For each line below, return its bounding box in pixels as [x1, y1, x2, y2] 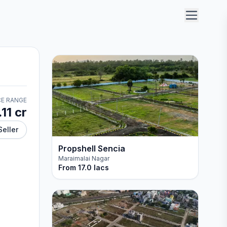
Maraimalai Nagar [58, 155, 109, 162]
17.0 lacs [78, 163, 109, 172]
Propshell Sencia [58, 143, 125, 154]
